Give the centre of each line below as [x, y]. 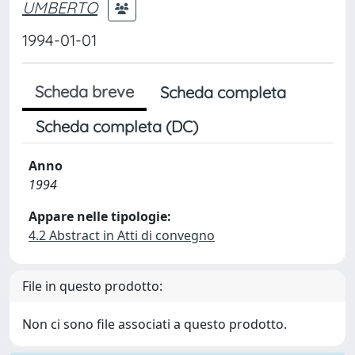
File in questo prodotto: [92, 286]
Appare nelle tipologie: [100, 216]
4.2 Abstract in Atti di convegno [122, 235]
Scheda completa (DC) [117, 126]
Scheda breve [84, 92]
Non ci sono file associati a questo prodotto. [155, 324]
